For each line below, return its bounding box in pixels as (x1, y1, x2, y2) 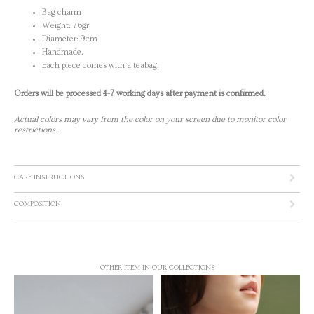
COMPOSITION (14, 200, 61, 209)
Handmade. (42, 48, 83, 57)
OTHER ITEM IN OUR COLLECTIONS (100, 264, 214, 273)
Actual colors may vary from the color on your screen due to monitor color (14, 114, 286, 124)
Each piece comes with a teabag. (42, 61, 159, 71)
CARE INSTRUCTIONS (14, 173, 84, 182)
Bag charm (42, 8, 81, 18)
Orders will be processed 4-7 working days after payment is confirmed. (14, 88, 266, 98)
